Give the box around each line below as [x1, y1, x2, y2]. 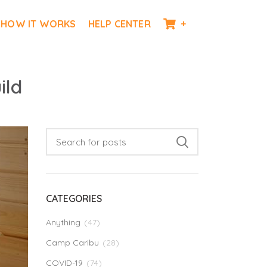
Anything [46, 217, 80, 228]
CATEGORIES [46, 193, 102, 204]
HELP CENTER [88, 18, 151, 30]
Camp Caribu [46, 237, 99, 248]
